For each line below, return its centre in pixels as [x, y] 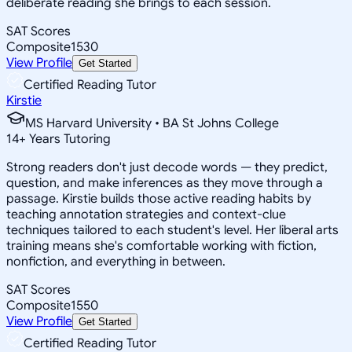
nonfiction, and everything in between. [116, 261]
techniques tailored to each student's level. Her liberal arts [172, 230]
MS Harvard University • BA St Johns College [152, 123]
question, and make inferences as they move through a [165, 183]
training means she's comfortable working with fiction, [161, 246]
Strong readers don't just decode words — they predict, [167, 167]
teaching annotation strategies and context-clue [146, 214]
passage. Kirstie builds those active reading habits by [159, 198]
